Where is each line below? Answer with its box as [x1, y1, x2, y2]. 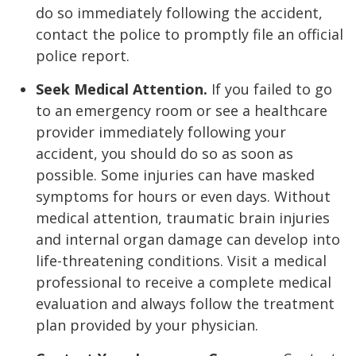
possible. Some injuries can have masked [36, 164, 315, 184]
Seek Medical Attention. [36, 79, 211, 99]
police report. [36, 45, 130, 65]
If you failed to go [211, 79, 332, 99]
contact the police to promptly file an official [36, 24, 343, 44]
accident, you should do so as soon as [36, 143, 293, 163]
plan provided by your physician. [36, 315, 258, 335]
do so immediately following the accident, [36, 2, 323, 22]
